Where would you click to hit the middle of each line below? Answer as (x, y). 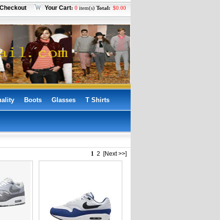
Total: (103, 8)
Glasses (64, 100)
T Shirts (97, 100)
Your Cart (58, 8)
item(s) (87, 8)
